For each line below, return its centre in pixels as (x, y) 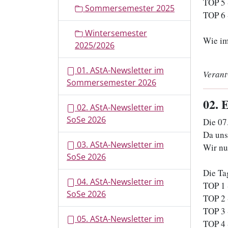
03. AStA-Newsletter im (119, 145)
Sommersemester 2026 (111, 82)
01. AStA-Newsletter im (119, 70)
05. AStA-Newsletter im (119, 219)
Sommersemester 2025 (129, 8)
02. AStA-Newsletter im (119, 107)
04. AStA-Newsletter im (119, 182)
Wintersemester (115, 33)
